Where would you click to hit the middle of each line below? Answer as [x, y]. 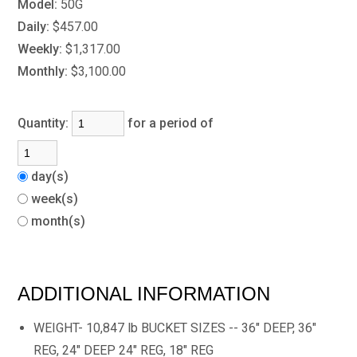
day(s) [52, 177]
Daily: [34, 27]
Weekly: [40, 49]
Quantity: [45, 123]
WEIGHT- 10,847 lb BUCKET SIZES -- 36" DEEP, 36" [175, 328]
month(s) [60, 221]
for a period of [174, 123]
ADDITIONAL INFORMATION [144, 294]
